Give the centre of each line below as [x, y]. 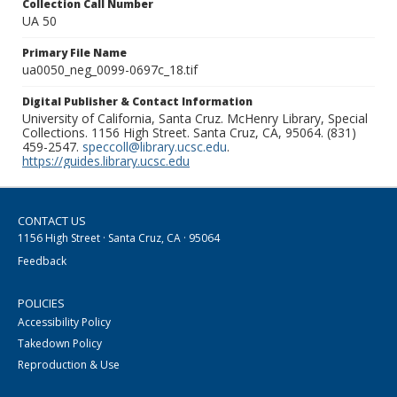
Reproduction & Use [69, 365]
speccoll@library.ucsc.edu [155, 147]
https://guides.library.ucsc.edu [106, 161]
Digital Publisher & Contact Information [137, 102]
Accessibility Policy [64, 323]
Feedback [42, 261]
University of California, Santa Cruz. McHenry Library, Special [195, 119]
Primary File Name [74, 53]
